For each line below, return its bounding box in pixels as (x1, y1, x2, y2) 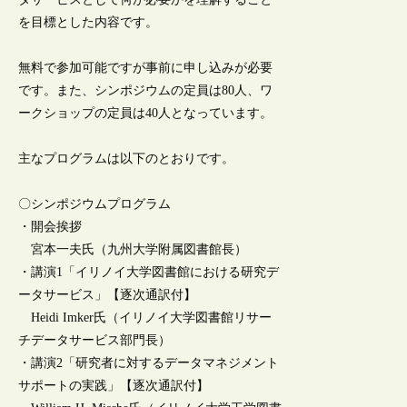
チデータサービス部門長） (18, 333, 172, 348)
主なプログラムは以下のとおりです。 (18, 152, 235, 166)
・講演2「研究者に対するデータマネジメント (18, 356, 280, 371)
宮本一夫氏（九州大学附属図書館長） (18, 243, 248, 257)
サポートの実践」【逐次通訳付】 (18, 379, 210, 393)
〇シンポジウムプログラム (18, 197, 172, 212)
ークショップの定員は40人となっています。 (18, 106, 273, 121)
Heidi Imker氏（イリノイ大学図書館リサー (18, 311, 273, 325)
